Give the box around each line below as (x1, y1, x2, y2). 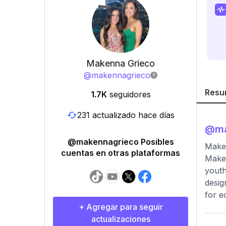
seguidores (109, 89, 151, 99)
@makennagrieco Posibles (67, 137, 174, 147)
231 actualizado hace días (77, 109, 175, 120)
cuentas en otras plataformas (61, 148, 180, 158)
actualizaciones (91, 214, 150, 224)
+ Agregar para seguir (78, 202, 163, 212)
